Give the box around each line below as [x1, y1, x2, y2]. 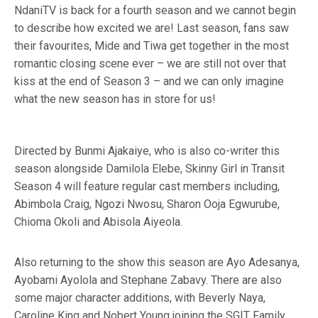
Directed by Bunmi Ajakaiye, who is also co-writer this [14, 144, 280, 158]
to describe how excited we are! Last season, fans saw [14, 21, 289, 35]
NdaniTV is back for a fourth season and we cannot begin [14, 4, 296, 17]
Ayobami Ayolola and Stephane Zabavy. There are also [14, 273, 282, 287]
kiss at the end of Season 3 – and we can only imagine [14, 75, 284, 88]
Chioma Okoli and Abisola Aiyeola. [14, 215, 182, 229]
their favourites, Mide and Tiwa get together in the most [14, 39, 289, 53]
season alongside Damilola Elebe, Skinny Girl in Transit [14, 162, 285, 175]
